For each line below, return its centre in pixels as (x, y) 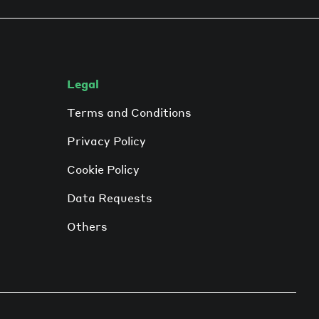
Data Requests (110, 198)
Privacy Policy (106, 141)
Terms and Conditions (129, 112)
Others (87, 226)
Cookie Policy (103, 169)
